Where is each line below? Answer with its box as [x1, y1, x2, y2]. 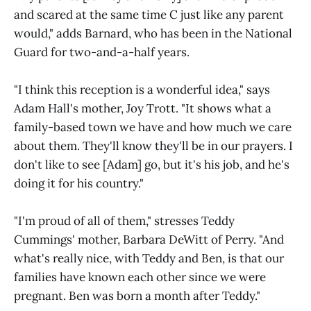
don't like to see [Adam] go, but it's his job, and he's [14, 157, 289, 172]
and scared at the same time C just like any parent [14, 7, 284, 22]
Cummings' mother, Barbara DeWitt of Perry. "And [14, 232, 284, 247]
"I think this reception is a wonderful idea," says [14, 82, 270, 97]
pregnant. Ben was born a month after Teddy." [14, 288, 260, 303]
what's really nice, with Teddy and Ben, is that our [14, 251, 284, 266]
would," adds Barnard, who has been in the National [14, 26, 292, 41]
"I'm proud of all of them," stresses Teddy [14, 213, 235, 228]
